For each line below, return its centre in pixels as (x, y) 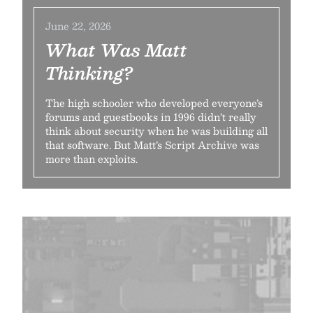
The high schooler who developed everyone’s (154, 103)
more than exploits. (92, 159)
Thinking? (89, 73)
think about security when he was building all (156, 131)
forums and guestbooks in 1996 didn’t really (151, 117)
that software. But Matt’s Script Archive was (152, 145)
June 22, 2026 (78, 26)
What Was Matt (116, 50)
